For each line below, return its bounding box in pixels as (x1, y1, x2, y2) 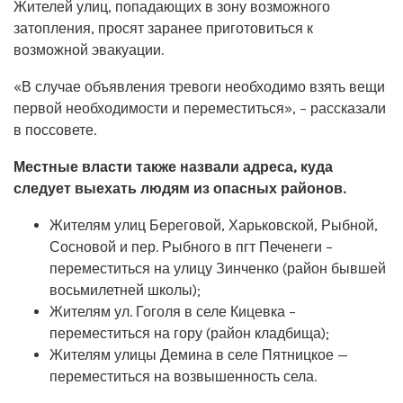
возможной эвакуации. (13, 40, 164, 58)
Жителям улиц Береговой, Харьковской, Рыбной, (49, 216, 378, 234)
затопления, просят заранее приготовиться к (13, 19, 313, 37)
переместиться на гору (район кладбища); (49, 324, 329, 342)
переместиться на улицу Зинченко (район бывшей (49, 259, 386, 277)
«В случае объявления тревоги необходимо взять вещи (13, 77, 385, 95)
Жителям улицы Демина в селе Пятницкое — (49, 345, 348, 363)
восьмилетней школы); (49, 281, 201, 299)
